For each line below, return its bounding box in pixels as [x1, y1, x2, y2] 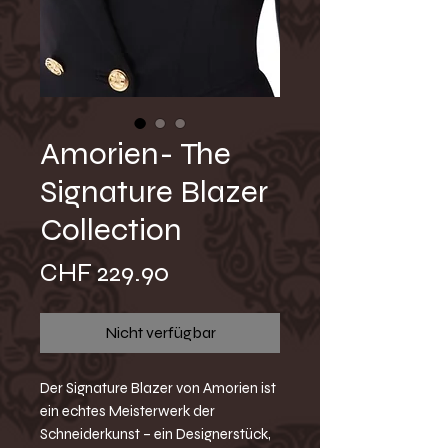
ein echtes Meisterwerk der [40, 402, 215, 421]
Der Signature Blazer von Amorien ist [40, 379, 276, 398]
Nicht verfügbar [104, 323, 216, 343]
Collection [40, 210, 182, 250]
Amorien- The [40, 134, 231, 174]
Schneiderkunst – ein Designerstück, [40, 425, 271, 444]
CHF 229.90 [40, 257, 169, 289]
